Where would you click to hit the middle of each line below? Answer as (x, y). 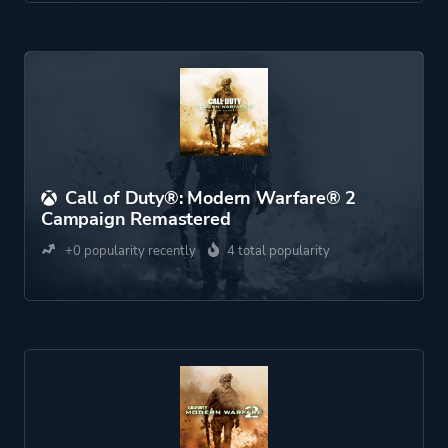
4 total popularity (278, 251)
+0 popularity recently (129, 251)
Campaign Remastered (136, 219)
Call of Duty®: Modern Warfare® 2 (211, 198)
